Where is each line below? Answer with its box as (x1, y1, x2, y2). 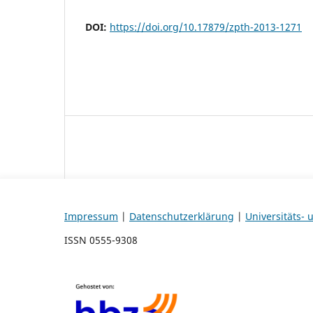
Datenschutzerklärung (129, 209, 234, 223)
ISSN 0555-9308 (64, 233, 138, 247)
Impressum (64, 209, 118, 223)
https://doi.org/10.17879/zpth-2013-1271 (110, 20, 302, 34)
